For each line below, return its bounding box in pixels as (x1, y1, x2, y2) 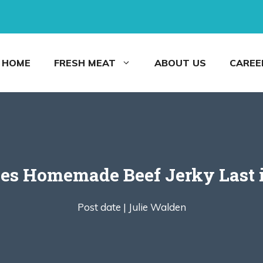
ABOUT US (154, 57, 206, 69)
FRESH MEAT (54, 57, 116, 69)
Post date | (77, 201, 126, 213)
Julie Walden (128, 201, 186, 213)
